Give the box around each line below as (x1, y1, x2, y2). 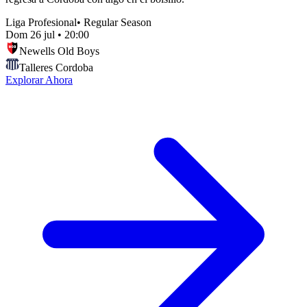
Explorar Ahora (5, 73, 73, 86)
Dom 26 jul (5, 28, 55, 40)
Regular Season (84, 16, 151, 28)
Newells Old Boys (19, 45, 99, 57)
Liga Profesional (5, 16, 77, 28)
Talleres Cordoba (19, 61, 93, 73)
